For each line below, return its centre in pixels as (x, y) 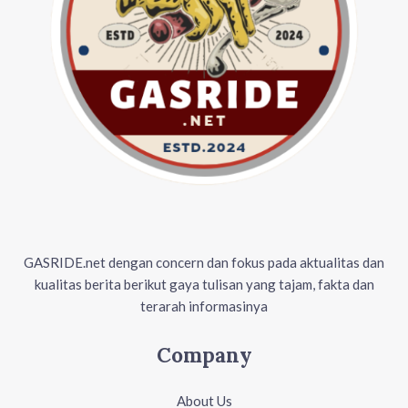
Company (204, 354)
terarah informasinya (204, 306)
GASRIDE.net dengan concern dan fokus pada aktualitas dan (204, 262)
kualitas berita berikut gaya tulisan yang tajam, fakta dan (204, 284)
